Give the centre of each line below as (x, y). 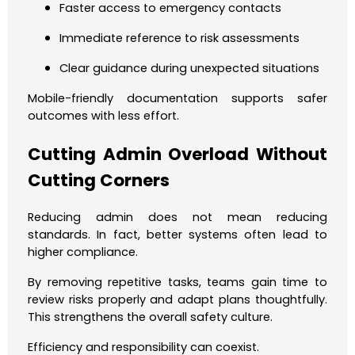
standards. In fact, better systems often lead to (177, 234)
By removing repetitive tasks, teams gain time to (177, 282)
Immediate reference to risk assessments (179, 38)
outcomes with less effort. (103, 116)
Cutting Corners (99, 181)
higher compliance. (83, 252)
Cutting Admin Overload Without (177, 155)
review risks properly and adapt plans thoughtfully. (177, 299)
